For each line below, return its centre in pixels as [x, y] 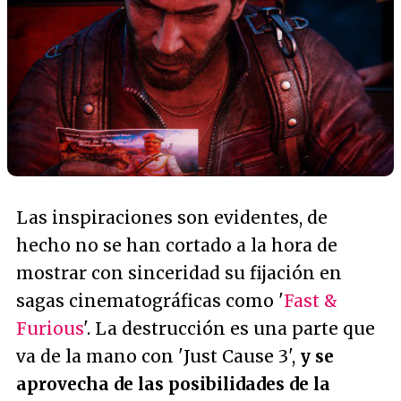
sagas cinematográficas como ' [150, 301]
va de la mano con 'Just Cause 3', [158, 357]
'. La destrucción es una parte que [229, 329]
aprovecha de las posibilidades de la [173, 384]
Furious [50, 329]
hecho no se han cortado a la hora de [177, 246]
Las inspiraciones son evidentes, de [172, 218]
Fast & [311, 301]
